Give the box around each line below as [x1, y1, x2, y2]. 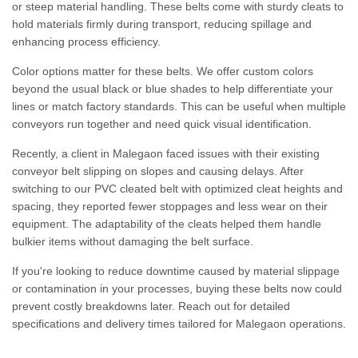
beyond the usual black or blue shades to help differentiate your [12, 82, 333, 95]
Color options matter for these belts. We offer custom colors [12, 65, 313, 78]
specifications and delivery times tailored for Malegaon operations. [12, 317, 346, 330]
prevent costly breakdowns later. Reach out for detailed [12, 300, 290, 312]
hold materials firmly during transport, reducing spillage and [12, 18, 312, 30]
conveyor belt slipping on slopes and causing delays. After [12, 165, 304, 177]
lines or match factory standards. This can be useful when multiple [12, 100, 346, 113]
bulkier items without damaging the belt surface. [12, 235, 253, 248]
